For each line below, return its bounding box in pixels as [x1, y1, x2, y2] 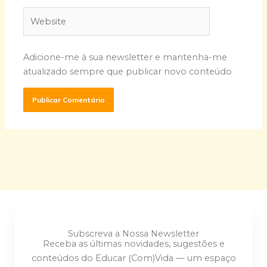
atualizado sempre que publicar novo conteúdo [23, 66, 232, 77]
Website [23, 8, 59, 19]
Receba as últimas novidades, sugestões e [42, 238, 225, 250]
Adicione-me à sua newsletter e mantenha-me [23, 52, 228, 63]
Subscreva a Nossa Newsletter [68, 228, 199, 240]
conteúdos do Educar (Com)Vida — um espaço [31, 253, 236, 264]
